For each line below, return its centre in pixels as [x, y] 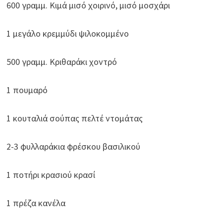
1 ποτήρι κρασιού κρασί [51, 175]
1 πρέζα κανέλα [36, 203]
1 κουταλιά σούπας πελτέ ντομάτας [75, 118]
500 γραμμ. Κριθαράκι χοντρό [62, 62]
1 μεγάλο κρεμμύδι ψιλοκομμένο [68, 34]
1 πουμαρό [27, 90]
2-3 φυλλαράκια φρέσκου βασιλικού [74, 147]
